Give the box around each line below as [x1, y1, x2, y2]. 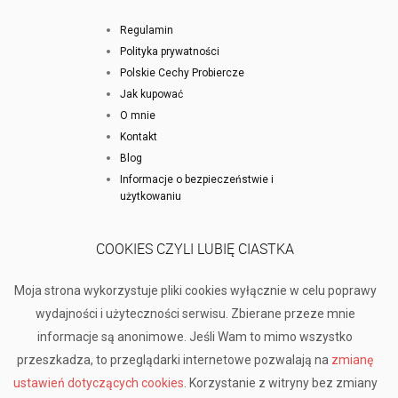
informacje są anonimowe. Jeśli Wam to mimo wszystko [37, 329, 354, 344]
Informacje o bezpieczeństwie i [120, 172, 275, 186]
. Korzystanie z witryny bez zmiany [183, 375, 378, 390]
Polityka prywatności [120, 44, 220, 58]
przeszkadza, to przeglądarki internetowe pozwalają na [17, 352, 332, 367]
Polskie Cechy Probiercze [120, 66, 245, 79]
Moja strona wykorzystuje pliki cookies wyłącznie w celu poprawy [13, 283, 377, 298]
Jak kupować [120, 87, 184, 100]
